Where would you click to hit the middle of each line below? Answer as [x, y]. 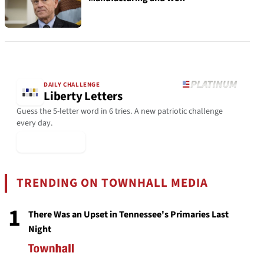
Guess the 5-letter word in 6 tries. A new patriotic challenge [120, 111]
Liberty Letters [83, 97]
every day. [35, 123]
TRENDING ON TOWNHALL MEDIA [113, 183]
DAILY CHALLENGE [72, 85]
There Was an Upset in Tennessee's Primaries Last [128, 214]
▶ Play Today [51, 142]
